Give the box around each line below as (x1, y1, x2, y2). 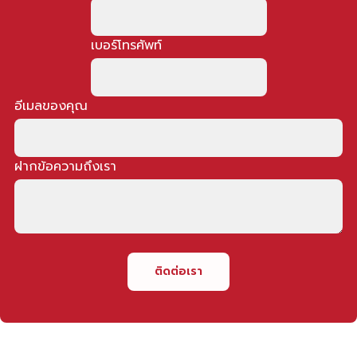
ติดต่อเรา (155, 262, 202, 280)
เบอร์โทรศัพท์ (90, 35, 162, 55)
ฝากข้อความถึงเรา (14, 156, 116, 176)
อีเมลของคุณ (14, 96, 88, 116)
